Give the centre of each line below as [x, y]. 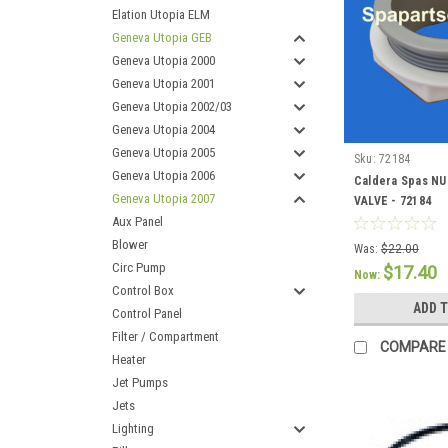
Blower [130, 244]
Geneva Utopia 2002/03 [172, 106]
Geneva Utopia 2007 [163, 198]
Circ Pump [139, 267]
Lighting [133, 428]
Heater [129, 359]
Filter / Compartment [165, 336]
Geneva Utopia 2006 [163, 175]
